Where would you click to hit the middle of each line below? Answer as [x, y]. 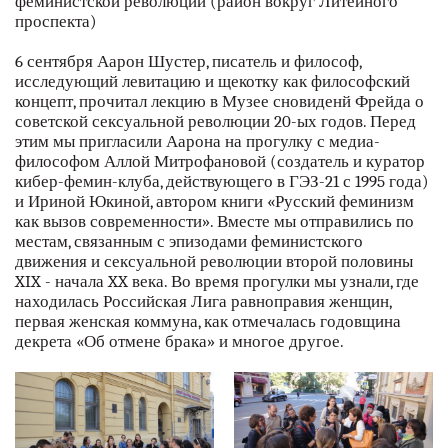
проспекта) [56, 21]
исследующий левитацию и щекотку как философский [212, 81]
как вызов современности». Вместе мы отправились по [214, 221]
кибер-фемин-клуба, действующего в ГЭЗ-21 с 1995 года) [222, 181]
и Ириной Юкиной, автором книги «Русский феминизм [214, 201]
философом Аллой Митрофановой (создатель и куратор [220, 161]
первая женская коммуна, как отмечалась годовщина [208, 321]
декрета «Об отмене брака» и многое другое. [179, 341]
